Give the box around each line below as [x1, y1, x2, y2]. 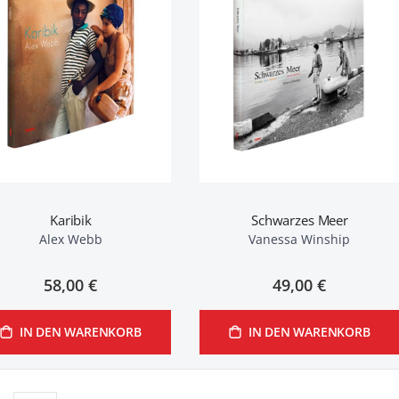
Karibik [50, 211, 92, 229]
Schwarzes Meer [251, 211, 348, 229]
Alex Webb [38, 231, 102, 248]
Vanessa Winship [248, 231, 351, 248]
